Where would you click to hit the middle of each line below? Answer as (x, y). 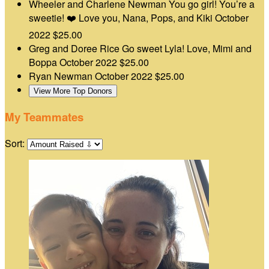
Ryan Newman (62, 76)
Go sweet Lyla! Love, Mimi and (187, 49)
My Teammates (44, 117)
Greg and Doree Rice (75, 49)
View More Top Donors (73, 91)
